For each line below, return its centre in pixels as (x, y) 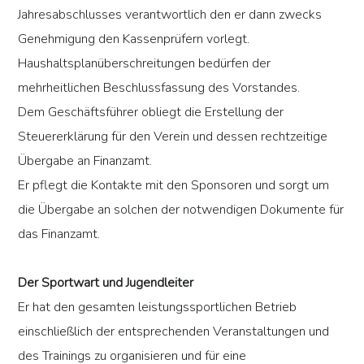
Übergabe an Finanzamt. (85, 161)
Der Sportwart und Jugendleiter (106, 283)
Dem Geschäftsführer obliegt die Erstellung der (151, 113)
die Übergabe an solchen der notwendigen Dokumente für (181, 210)
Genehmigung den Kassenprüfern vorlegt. (134, 39)
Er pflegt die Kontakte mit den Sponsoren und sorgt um (174, 186)
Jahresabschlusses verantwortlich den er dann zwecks (170, 15)
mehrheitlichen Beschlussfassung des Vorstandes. (159, 88)
